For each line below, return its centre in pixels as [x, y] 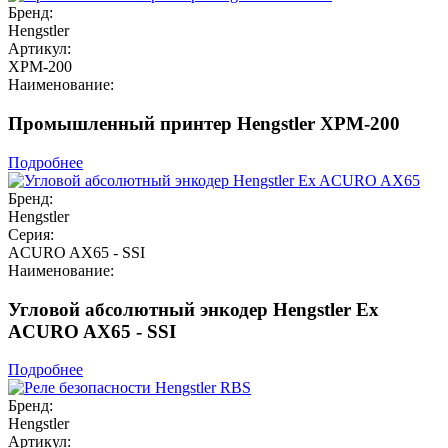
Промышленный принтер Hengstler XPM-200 [204, 124]
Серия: [31, 234]
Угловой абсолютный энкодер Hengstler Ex [193, 309]
